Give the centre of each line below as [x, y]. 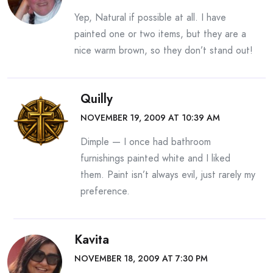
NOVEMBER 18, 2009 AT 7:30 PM [141, 258]
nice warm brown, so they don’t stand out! [164, 50]
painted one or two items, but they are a [160, 34]
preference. [105, 191]
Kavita [92, 240]
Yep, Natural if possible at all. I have [150, 17]
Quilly [97, 99]
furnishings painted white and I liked [155, 158]
